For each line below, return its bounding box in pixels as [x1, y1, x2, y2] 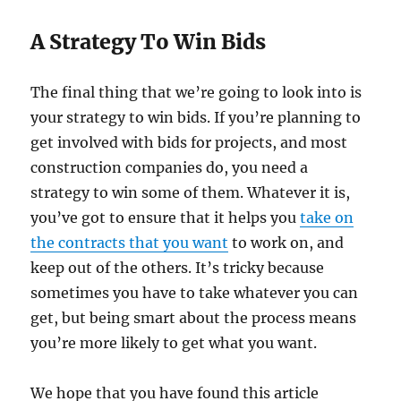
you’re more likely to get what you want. [30, 333, 318, 352]
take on [300, 208, 354, 226]
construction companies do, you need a [30, 158, 309, 176]
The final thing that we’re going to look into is [30, 82, 363, 101]
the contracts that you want [30, 233, 229, 252]
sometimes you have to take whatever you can [30, 283, 359, 302]
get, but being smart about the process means [30, 308, 357, 327]
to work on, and [228, 233, 345, 252]
